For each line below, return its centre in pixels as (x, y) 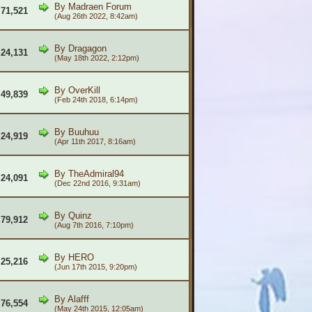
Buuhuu (83, 132)
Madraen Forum (100, 7)
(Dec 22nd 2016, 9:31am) (97, 183)
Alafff (78, 299)
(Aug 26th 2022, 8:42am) (96, 16)
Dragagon (87, 48)
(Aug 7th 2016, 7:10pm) (94, 225)
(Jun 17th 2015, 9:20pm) (95, 267)
